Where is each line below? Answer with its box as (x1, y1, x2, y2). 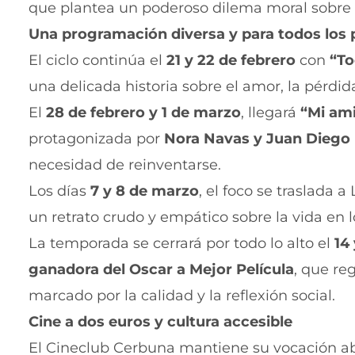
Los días (29, 182, 90, 200)
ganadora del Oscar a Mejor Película (29, 261, 294, 279)
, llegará (241, 104, 300, 122)
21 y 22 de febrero (166, 52, 296, 70)
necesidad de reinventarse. (29, 156, 221, 174)
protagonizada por (29, 130, 164, 148)
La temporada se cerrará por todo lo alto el (29, 235, 334, 253)
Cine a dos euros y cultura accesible (29, 313, 292, 331)
